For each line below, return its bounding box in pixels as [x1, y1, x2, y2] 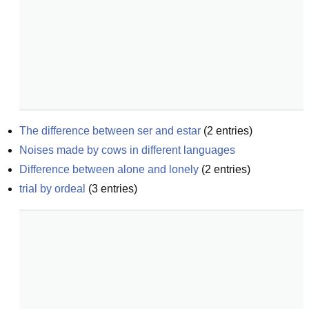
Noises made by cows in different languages [19, 144, 235, 156]
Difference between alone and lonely [19, 163, 199, 175]
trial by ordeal [19, 183, 86, 195]
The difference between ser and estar [19, 125, 201, 137]
